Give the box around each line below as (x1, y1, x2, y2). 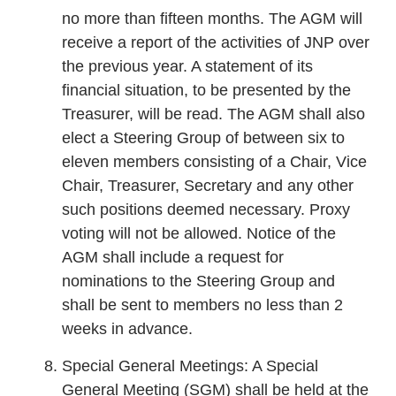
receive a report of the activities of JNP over (62, 34, 369, 52)
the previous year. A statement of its (62, 57, 313, 76)
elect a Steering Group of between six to (62, 129, 345, 148)
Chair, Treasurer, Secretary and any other (62, 177, 354, 195)
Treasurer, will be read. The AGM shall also (62, 105, 365, 124)
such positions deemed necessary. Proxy (62, 201, 350, 219)
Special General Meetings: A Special (62, 356, 318, 375)
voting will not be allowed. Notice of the (62, 225, 336, 243)
